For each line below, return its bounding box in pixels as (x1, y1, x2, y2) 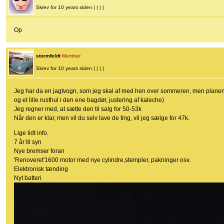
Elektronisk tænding (14, 165, 68, 173)
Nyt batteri (14, 174, 41, 182)
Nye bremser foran (14, 147, 64, 155)
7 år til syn (14, 138, 41, 146)
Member (62, 53, 80, 59)
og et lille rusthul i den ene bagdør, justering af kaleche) (14, 96, 164, 104)
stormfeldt (36, 53, 60, 59)
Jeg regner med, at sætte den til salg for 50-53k (14, 105, 141, 113)
